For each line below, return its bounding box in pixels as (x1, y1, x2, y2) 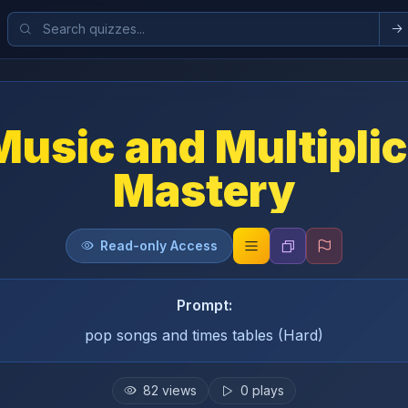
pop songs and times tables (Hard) (85, 326, 323, 344)
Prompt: (176, 296, 232, 314)
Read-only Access (100, 238, 218, 253)
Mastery (112, 164, 296, 218)
